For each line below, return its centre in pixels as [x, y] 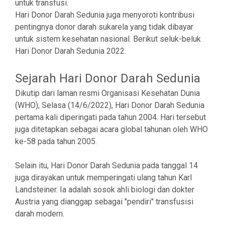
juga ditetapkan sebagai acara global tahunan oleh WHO [111, 129]
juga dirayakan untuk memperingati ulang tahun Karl [103, 178]
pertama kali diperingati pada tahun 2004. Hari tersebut [110, 117]
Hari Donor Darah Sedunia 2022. [71, 51]
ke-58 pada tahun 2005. [56, 141]
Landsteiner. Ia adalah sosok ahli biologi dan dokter [105, 190]
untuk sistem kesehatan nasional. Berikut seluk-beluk [108, 39]
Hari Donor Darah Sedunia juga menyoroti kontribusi [105, 15]
